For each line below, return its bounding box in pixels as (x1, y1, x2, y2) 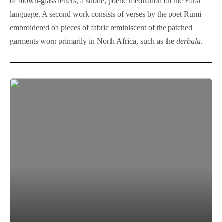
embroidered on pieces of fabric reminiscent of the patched (10, 23, 192, 32)
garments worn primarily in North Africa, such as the (10, 37, 176, 46)
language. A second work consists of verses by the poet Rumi (10, 10, 201, 19)
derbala (176, 37, 201, 46)
